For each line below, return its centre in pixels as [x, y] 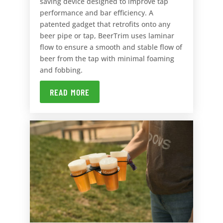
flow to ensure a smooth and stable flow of [111, 47]
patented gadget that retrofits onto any [105, 24]
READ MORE [69, 92]
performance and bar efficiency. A [96, 13]
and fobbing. [61, 70]
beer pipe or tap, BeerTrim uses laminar [107, 36]
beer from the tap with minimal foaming [107, 59]
